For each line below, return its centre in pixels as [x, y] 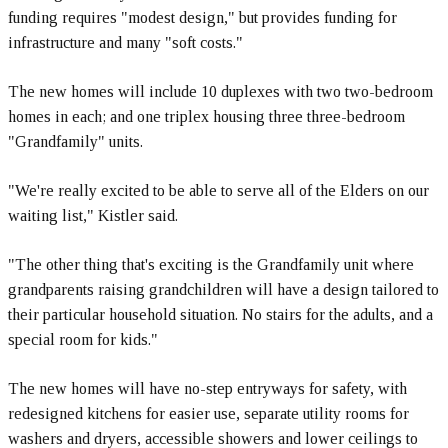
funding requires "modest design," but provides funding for [202, 17]
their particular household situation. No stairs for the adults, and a [220, 314]
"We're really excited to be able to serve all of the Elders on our [218, 190]
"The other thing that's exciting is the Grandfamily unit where [211, 264]
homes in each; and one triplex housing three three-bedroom [206, 116]
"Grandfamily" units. [75, 141]
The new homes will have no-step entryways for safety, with [207, 388]
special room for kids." [83, 339]
